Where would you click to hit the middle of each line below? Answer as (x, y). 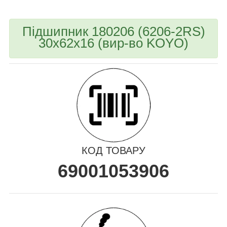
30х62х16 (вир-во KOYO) (113, 43)
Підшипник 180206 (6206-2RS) (113, 31)
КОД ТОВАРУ (113, 150)
